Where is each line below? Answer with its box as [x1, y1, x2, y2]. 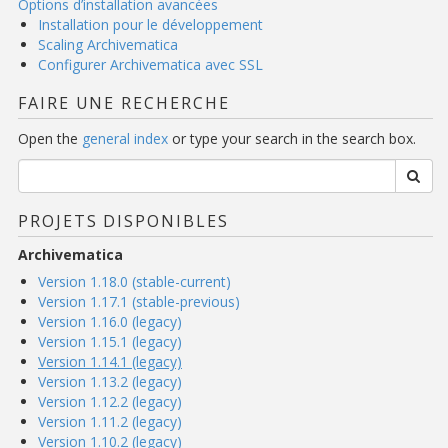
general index [82, 129, 168, 148]
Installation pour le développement [38, 15, 263, 34]
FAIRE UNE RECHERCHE [18, 92, 230, 114]
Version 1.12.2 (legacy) [38, 392, 182, 411]
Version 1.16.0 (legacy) [38, 312, 182, 331]
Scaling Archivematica [38, 35, 178, 54]
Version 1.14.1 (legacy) [38, 352, 182, 371]
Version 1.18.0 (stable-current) [38, 272, 231, 291]
